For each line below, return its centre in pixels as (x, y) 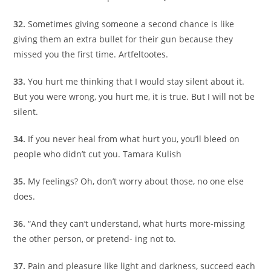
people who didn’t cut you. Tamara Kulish (98, 154)
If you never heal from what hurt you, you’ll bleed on (134, 139)
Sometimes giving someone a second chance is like (131, 24)
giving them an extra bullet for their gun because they (123, 39)
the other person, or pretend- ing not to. (95, 239)
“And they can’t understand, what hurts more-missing (137, 224)
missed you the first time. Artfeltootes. (91, 54)
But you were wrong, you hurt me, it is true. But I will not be (134, 97)
